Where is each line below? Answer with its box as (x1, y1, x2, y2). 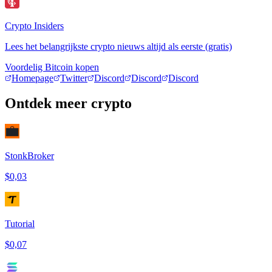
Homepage (12, 72, 53, 83)
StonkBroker (5, 151, 54, 161)
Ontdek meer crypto (5, 95, 132, 112)
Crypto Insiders (5, 20, 64, 31)
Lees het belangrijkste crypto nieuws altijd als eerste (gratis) (5, 41, 232, 52)
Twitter (60, 72, 87, 83)
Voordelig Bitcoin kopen (5, 61, 99, 72)
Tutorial (5, 219, 35, 229)
